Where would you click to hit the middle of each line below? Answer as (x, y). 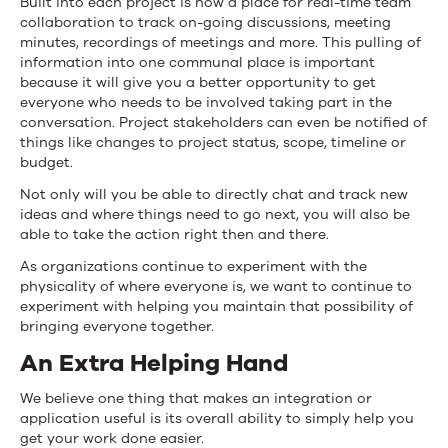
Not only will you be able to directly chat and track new (214, 194)
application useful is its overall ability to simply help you (217, 418)
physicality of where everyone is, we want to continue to (216, 286)
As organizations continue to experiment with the (193, 266)
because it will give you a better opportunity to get (198, 82)
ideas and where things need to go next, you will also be (215, 214)
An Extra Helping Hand (154, 362)
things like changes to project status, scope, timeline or (213, 142)
